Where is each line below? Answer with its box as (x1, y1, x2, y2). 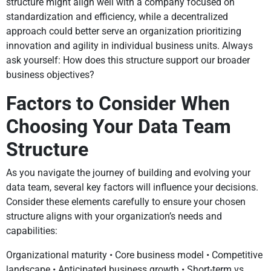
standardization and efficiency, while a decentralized (6, 11, 228, 23)
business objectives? (6, 69, 94, 81)
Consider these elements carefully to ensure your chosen (6, 196, 246, 208)
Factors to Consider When (6, 92, 230, 116)
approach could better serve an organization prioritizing (6, 25, 241, 38)
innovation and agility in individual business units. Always (6, 40, 253, 52)
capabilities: (6, 225, 57, 237)
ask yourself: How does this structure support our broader (6, 54, 250, 67)
